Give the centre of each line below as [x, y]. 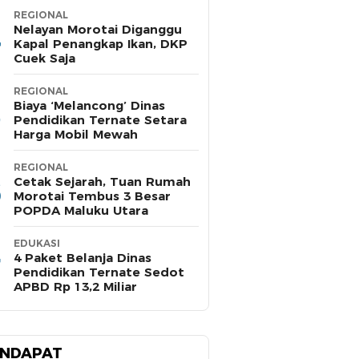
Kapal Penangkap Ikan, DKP [101, 44]
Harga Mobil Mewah [76, 135]
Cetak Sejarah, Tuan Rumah [102, 182]
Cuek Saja [44, 58]
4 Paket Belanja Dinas [83, 258]
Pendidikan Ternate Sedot [99, 272]
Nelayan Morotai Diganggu [98, 30]
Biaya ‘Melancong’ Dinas [89, 106]
